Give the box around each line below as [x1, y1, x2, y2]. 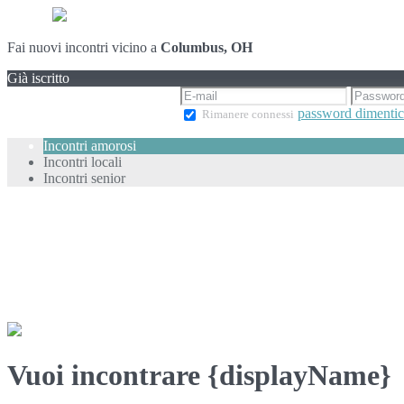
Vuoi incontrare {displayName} [7, 359, 391, 392]
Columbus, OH [161, 40, 252, 55]
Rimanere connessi [202, 107, 294, 121]
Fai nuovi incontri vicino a [7, 40, 161, 55]
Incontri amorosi [43, 137, 136, 153]
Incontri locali [43, 153, 122, 170]
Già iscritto [7, 70, 69, 86]
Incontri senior [43, 170, 125, 186]
